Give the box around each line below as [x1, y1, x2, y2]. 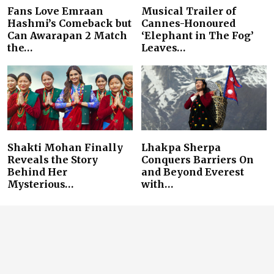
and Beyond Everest [141, 166, 244, 179]
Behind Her [7, 166, 67, 179]
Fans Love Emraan [7, 4, 103, 17]
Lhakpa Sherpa [141, 141, 221, 154]
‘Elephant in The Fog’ [141, 29, 254, 42]
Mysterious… [7, 178, 73, 191]
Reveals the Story [7, 154, 98, 166]
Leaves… [141, 41, 185, 54]
